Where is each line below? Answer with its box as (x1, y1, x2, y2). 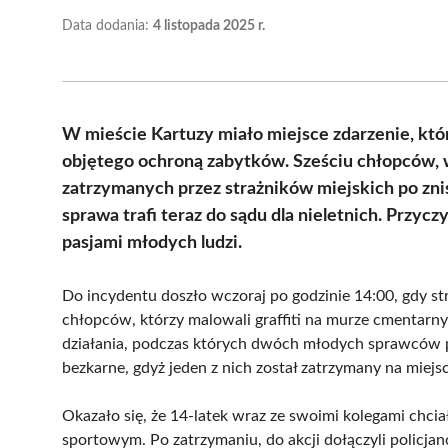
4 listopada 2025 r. (153, 18, 265, 33)
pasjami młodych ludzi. (62, 233, 242, 252)
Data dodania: (62, 18, 153, 33)
